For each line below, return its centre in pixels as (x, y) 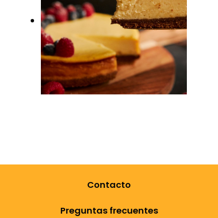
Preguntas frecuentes (109, 210)
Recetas (63, 104)
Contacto (109, 185)
